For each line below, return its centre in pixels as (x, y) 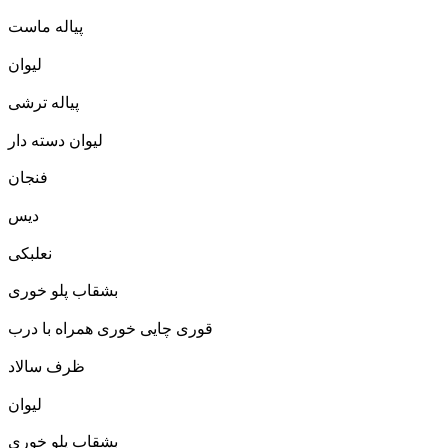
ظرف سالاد (46, 366)
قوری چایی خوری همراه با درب (110, 329)
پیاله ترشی (43, 102)
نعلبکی (30, 253)
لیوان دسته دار (55, 140)
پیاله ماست (45, 27)
